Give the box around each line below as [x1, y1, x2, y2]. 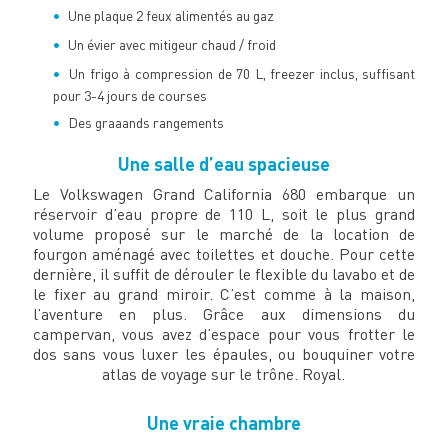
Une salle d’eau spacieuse [117, 153, 330, 176]
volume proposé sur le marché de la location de [32, 224, 416, 245]
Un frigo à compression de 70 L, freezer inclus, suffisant [69, 65, 416, 83]
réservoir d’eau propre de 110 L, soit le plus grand [32, 204, 416, 225]
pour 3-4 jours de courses [52, 87, 207, 105]
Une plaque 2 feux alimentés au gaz [67, 7, 274, 25]
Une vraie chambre [146, 412, 301, 435]
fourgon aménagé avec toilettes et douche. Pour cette [32, 244, 416, 265]
